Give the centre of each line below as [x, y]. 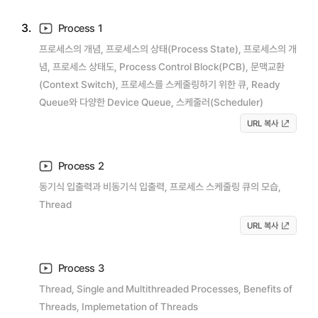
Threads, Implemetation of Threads [119, 306]
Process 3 [80, 268]
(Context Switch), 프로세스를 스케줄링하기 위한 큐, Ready [160, 84]
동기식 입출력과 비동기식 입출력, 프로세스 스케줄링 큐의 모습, [160, 186]
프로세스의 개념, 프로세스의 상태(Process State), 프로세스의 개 [168, 49]
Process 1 [79, 28]
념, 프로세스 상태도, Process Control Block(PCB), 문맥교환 [162, 66]
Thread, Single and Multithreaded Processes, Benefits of [166, 289]
